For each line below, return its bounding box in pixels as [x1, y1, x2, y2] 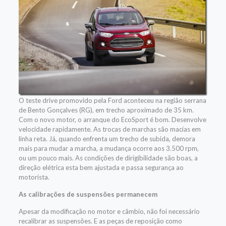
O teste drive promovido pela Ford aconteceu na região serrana [18, 96, 206, 105]
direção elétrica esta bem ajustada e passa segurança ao [18, 163, 184, 172]
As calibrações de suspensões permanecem [18, 190, 157, 199]
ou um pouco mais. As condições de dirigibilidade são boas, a [18, 154, 198, 162]
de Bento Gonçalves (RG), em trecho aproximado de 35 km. [18, 106, 194, 115]
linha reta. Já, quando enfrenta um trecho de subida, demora [18, 135, 195, 143]
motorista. [18, 173, 49, 182]
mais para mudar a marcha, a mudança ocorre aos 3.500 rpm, [18, 144, 199, 153]
